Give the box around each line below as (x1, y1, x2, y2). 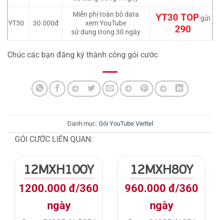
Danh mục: (67, 119, 99, 127)
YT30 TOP (155, 12, 199, 24)
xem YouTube (85, 19, 126, 28)
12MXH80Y (130, 161, 193, 178)
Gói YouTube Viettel (98, 119, 153, 127)
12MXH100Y (24, 161, 94, 178)
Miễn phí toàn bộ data (73, 10, 139, 19)
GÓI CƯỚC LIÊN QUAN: (15, 135, 93, 144)
